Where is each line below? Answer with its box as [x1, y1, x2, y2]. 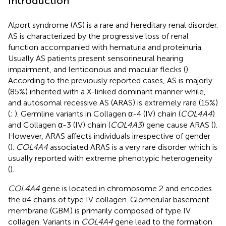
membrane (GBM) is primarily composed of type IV [8, 205, 191, 215]
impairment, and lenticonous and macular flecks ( [8, 64, 186, 74]
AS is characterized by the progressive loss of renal [8, 31, 189, 41]
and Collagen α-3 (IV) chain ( [8, 120, 110, 130]
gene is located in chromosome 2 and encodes [40, 183, 212, 193]
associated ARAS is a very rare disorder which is [48, 142, 217, 152]
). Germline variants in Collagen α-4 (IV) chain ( [15, 108, 181, 119]
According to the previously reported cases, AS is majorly [8, 75, 212, 85]
